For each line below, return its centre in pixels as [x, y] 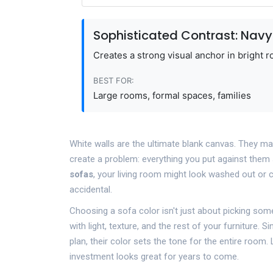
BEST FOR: [114, 80]
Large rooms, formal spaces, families [172, 95]
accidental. [91, 190]
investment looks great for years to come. [154, 257]
